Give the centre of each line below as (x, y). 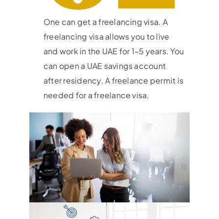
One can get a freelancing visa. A (105, 22)
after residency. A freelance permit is (113, 80)
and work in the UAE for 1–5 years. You (114, 51)
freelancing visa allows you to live (106, 36)
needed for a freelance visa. (96, 95)
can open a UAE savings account (105, 66)
